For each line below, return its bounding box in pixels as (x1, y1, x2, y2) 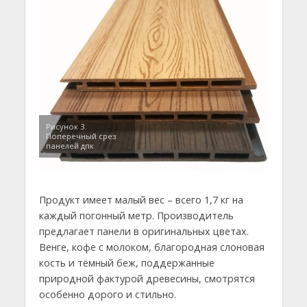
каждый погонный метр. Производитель (38, 208, 234, 222)
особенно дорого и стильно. (38, 287, 176, 301)
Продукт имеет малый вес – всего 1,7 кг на (38, 193, 243, 206)
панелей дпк (45, 140, 94, 151)
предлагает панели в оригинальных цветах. (38, 224, 249, 238)
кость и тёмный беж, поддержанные (38, 256, 214, 269)
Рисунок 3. (45, 121, 87, 132)
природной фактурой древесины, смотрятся (38, 271, 255, 285)
